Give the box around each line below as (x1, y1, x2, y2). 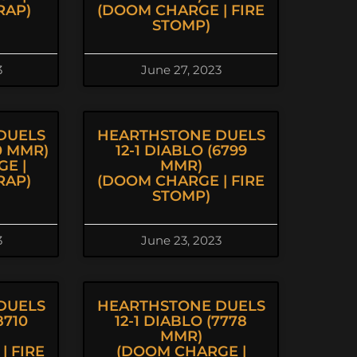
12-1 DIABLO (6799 (115, 142, 247, 159)
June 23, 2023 (140, 233, 222, 248)
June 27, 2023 (140, 62, 222, 77)
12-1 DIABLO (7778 (115, 312, 247, 330)
